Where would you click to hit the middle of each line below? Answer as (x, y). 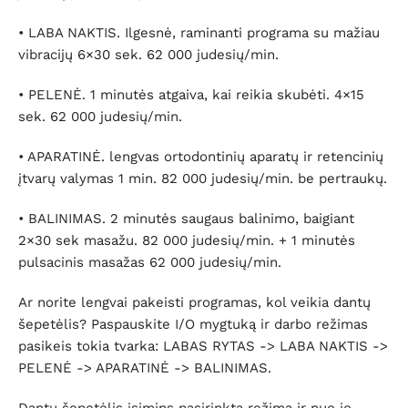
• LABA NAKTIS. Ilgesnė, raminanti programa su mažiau (199, 33)
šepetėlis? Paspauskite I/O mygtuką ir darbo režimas (193, 325)
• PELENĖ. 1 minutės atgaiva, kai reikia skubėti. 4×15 (191, 95)
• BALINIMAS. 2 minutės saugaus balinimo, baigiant (186, 219)
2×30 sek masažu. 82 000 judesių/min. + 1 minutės (187, 241)
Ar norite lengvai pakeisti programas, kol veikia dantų (194, 303)
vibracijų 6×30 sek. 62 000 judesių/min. (148, 55)
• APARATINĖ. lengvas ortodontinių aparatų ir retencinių (201, 157)
